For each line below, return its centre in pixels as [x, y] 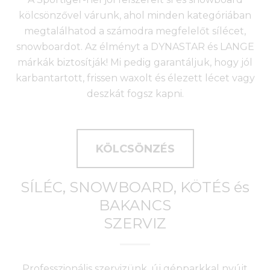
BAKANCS [135, 205]
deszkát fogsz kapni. [135, 93]
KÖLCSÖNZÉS [135, 149]
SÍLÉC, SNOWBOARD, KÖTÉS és [135, 187]
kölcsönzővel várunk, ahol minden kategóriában [135, 15]
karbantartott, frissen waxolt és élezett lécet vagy [135, 78]
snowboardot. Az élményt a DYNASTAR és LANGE [135, 46]
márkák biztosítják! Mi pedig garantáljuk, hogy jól [135, 62]
